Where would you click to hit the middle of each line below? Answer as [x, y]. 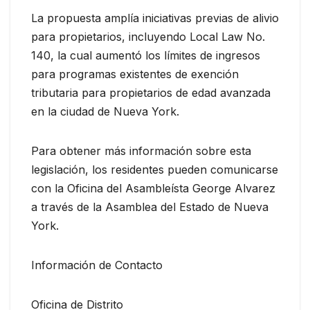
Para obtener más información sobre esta [141, 151]
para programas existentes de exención [135, 74]
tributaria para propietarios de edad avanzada [151, 92]
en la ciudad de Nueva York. [105, 111]
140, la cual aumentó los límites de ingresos [146, 55]
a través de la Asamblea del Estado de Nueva [150, 207]
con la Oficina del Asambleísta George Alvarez [153, 188]
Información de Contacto [97, 265]
